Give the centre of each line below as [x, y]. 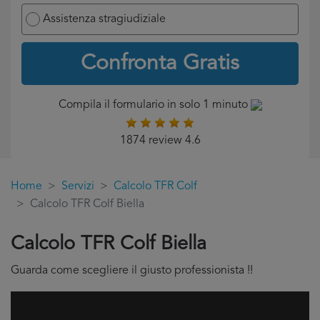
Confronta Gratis [160, 64]
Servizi [78, 186]
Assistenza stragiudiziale [104, 19]
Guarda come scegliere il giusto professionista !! [132, 271]
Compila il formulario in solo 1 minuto [154, 105]
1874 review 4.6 [160, 141]
